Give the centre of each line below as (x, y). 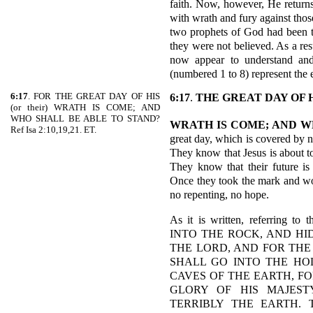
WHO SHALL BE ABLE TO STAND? (85, 118)
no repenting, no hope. (219, 195)
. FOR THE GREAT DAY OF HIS (94, 96)
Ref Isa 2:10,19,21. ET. (53, 130)
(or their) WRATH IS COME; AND (85, 107)
